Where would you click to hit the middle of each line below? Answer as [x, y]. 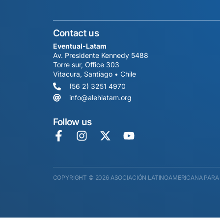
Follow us [72, 122]
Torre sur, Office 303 [86, 65]
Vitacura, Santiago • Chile [94, 74]
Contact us [76, 33]
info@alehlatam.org [100, 97]
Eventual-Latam [80, 46]
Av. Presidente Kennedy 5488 [100, 55]
